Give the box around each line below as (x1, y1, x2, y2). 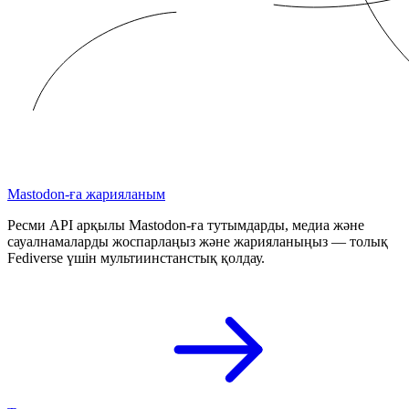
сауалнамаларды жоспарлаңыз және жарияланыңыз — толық (7, 233, 388, 249)
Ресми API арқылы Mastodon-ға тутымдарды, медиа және (7, 216, 364, 233)
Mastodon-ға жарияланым (7, 185, 165, 202)
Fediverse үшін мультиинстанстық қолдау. (7, 249, 265, 266)
